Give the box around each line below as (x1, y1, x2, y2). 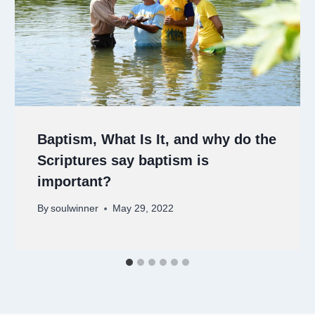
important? (37, 173, 112, 189)
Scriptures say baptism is (37, 152, 210, 168)
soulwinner (51, 203, 99, 214)
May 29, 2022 (112, 203, 174, 214)
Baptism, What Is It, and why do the (37, 131, 277, 147)
